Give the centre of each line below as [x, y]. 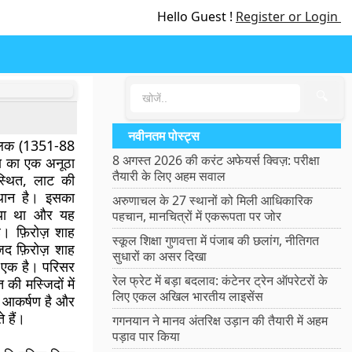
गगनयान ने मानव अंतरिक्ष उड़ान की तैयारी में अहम [220, 321]
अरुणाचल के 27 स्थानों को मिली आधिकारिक [213, 200]
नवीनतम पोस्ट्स [164, 136]
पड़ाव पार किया [147, 336]
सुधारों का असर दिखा [160, 256]
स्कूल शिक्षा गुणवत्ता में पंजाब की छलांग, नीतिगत [216, 240]
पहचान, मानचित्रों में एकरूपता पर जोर [197, 216]
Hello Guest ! [196, 16]
